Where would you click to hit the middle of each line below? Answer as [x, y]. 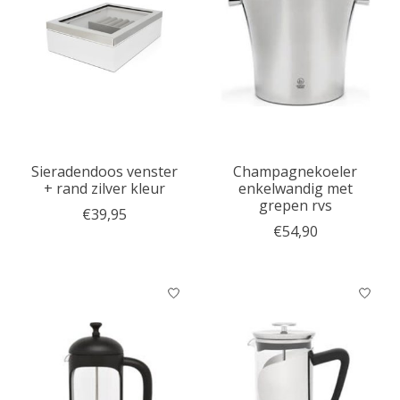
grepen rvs [295, 205]
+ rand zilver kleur [104, 188]
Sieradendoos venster [104, 171]
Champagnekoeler [296, 171]
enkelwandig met [295, 188]
